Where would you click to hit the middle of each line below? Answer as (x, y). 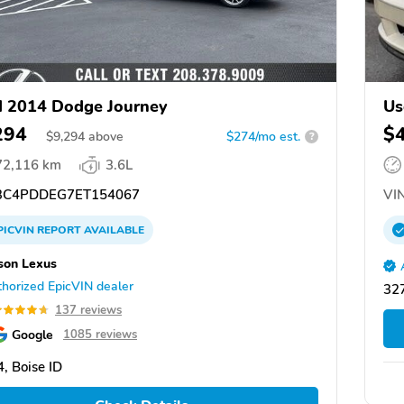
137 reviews (88, 310)
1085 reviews (100, 334)
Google (32, 334)
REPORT (59, 230)
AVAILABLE (113, 230)
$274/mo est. (263, 136)
